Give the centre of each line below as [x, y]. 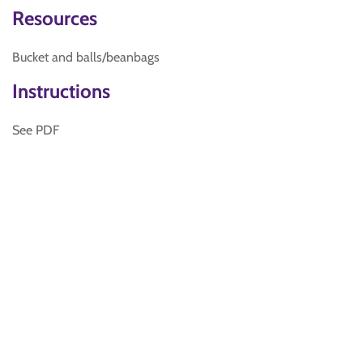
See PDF [36, 130]
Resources [55, 18]
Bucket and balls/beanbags [86, 57]
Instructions [61, 91]
